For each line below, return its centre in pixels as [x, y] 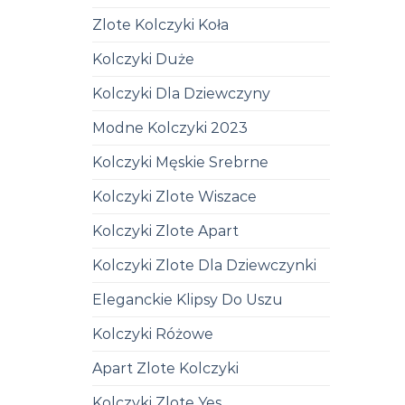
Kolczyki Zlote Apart [165, 231]
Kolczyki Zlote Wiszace [174, 196]
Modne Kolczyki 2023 [170, 127]
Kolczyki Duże [143, 59]
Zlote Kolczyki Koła [160, 24]
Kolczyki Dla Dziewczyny [181, 93]
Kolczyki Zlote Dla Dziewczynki [204, 265]
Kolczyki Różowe [153, 334]
